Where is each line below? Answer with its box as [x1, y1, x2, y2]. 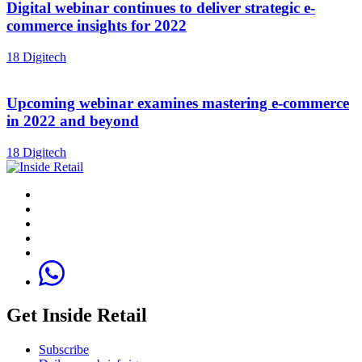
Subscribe [39, 343, 89, 357]
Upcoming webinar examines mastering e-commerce [6, 94, 349, 112]
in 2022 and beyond [6, 112, 139, 129]
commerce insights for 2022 [6, 17, 187, 35]
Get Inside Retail [6, 305, 147, 326]
